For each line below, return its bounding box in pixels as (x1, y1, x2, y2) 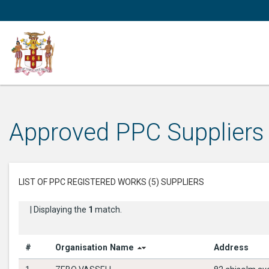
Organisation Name (55, 243, 134, 252)
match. (93, 205, 122, 214)
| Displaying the (30, 205, 88, 214)
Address (214, 243, 249, 252)
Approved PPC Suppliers (9, 118, 264, 147)
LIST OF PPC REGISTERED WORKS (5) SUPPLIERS (19, 177, 204, 187)
